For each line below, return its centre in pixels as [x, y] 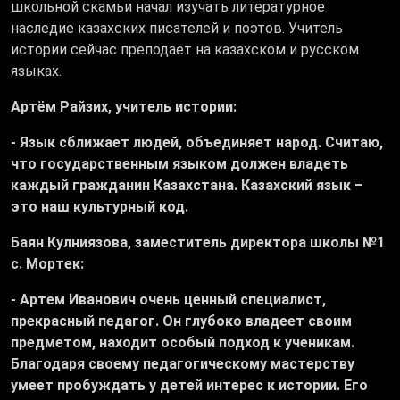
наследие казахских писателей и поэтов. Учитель [177, 29]
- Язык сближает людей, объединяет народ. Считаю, [197, 143]
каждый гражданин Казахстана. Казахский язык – [187, 186]
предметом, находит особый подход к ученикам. [183, 343]
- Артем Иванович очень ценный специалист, [168, 300]
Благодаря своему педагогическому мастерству [183, 364]
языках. [36, 71]
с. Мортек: [47, 264]
